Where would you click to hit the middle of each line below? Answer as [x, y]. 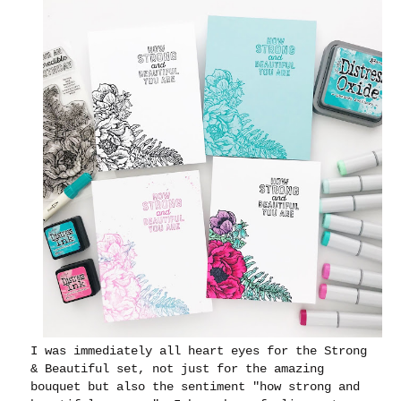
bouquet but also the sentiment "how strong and [196, 387]
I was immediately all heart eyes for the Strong [199, 351]
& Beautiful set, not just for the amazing [178, 369]
